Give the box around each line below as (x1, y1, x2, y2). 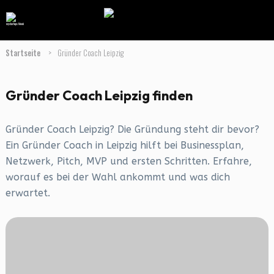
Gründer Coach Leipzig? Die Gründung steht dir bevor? (5, 124, 259, 135)
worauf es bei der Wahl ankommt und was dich (5, 171, 230, 183)
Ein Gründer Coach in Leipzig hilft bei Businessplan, (5, 139, 244, 151)
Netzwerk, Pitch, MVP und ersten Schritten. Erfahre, (5, 155, 252, 167)
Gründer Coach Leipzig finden (5, 87, 193, 104)
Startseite (5, 46, 42, 59)
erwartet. (5, 187, 50, 199)
